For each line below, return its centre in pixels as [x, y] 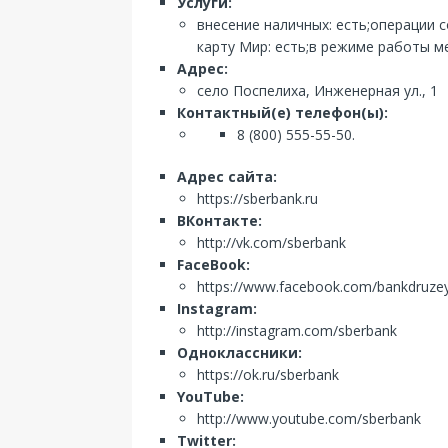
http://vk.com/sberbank [271, 242]
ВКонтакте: [219, 220]
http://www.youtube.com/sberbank [309, 418]
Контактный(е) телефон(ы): [282, 112]
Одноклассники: [239, 352]
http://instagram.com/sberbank [297, 330]
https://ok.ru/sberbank [268, 374]
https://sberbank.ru [257, 198]
